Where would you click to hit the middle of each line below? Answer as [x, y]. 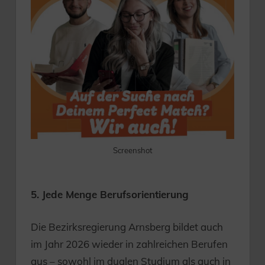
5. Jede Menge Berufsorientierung [110, 195]
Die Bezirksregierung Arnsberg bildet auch [127, 227]
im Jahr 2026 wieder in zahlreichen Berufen [129, 244]
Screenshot [132, 150]
